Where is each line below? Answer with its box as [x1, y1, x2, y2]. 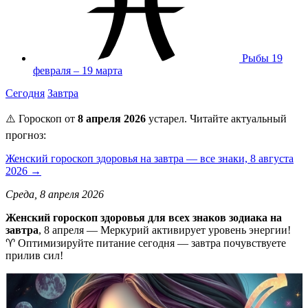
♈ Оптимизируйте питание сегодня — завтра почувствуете [5, 236, 286, 249]
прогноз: [5, 129, 46, 141]
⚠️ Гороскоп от [5, 112, 78, 124]
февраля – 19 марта [33, 64, 122, 76]
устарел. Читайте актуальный [146, 112, 287, 124]
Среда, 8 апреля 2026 [5, 188, 104, 200]
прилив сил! [5, 249, 63, 261]
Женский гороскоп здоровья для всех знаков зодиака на [5, 211, 282, 223]
